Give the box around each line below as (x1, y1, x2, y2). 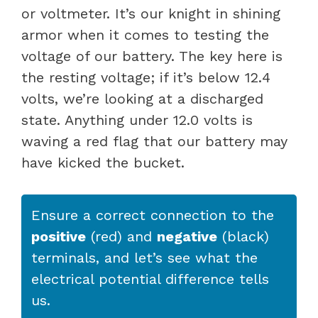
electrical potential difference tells (31, 270, 269, 287)
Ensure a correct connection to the (31, 206, 274, 224)
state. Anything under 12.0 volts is (21, 111, 253, 128)
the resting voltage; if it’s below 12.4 (21, 68, 270, 86)
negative (157, 227, 217, 245)
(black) (217, 227, 269, 245)
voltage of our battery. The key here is (21, 47, 283, 65)
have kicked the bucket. (21, 153, 185, 171)
